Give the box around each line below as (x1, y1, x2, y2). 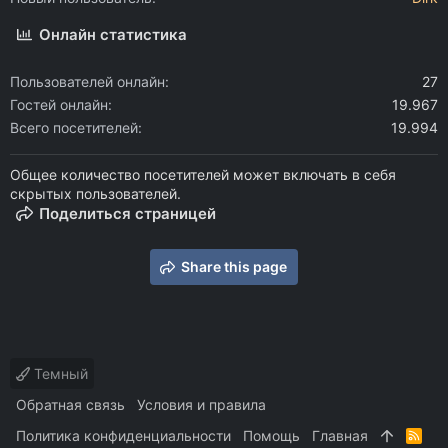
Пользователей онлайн (10, 73, 165, 90)
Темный (30, 365, 88, 382)
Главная (312, 427, 368, 445)
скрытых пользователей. (10, 185, 181, 202)
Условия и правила (137, 396, 266, 413)
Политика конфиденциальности (16, 427, 231, 445)
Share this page (181, 258, 287, 275)
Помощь (243, 427, 300, 445)
